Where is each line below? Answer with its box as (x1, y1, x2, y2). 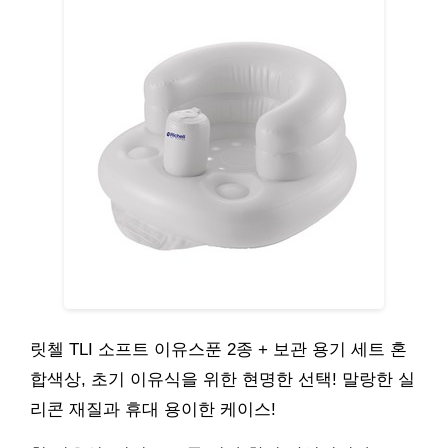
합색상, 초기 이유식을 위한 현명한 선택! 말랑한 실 (30, 369, 415, 389)
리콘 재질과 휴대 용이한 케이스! (30, 399, 276, 419)
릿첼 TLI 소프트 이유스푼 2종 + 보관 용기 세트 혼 (30, 339, 407, 359)
